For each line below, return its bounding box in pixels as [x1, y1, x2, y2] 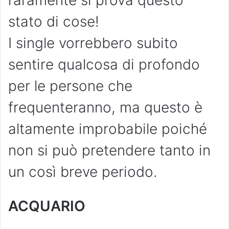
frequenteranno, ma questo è [8, 99, 202, 117]
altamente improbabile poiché [8, 120, 207, 138]
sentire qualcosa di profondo [8, 56, 200, 74]
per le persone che [8, 77, 132, 95]
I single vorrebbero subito [8, 34, 178, 52]
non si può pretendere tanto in [8, 142, 211, 159]
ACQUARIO [8, 197, 85, 215]
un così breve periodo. [8, 163, 162, 181]
